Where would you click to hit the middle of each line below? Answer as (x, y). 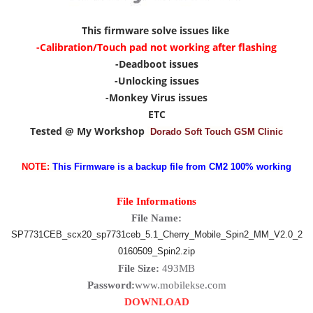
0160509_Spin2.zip (156, 251)
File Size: (139, 268)
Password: (111, 285)
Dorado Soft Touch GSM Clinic (217, 132)
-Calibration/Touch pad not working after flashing (156, 47)
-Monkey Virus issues (156, 97)
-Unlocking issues (156, 81)
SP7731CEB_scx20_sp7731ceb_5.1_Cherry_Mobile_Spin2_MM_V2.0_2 (156, 234)
